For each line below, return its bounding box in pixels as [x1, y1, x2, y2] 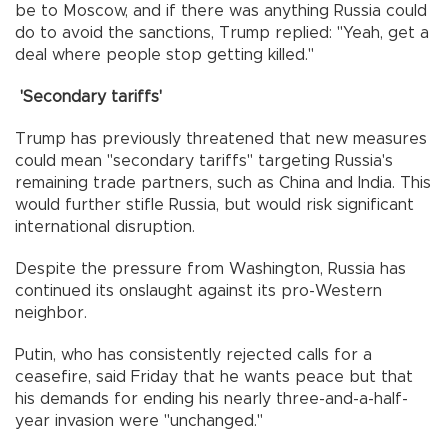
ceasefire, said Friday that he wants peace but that [15, 368, 413, 385]
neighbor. [15, 304, 87, 321]
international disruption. [15, 218, 195, 235]
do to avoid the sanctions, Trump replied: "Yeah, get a [15, 24, 429, 41]
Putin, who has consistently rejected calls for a [15, 346, 372, 363]
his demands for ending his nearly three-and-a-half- [15, 390, 408, 407]
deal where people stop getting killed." [15, 46, 314, 63]
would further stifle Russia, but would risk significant [15, 196, 414, 213]
